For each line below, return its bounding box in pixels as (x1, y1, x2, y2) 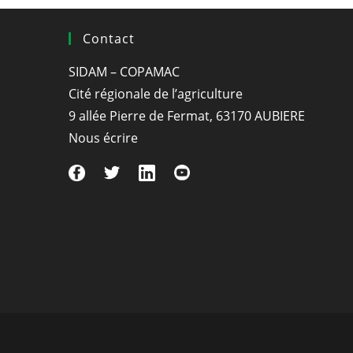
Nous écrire (69, 129, 138, 147)
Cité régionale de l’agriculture (69, 85, 243, 102)
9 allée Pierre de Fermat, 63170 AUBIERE (69, 107, 305, 124)
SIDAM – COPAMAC (69, 63, 180, 80)
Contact (83, 30, 135, 47)
